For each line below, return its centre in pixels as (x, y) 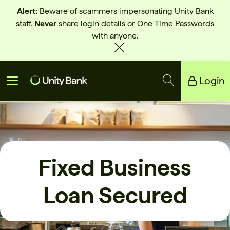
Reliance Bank (34, 128)
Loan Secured (115, 195)
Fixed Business (115, 167)
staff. (25, 23)
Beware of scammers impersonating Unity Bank (125, 11)
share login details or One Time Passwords (135, 23)
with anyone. (115, 36)
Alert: (27, 11)
